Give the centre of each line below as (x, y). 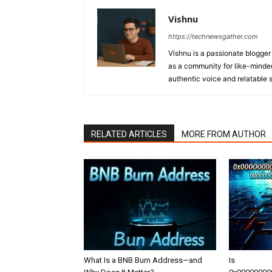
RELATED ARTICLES (129, 134)
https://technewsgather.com (213, 37)
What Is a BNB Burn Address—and (143, 260)
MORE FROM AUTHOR (224, 134)
